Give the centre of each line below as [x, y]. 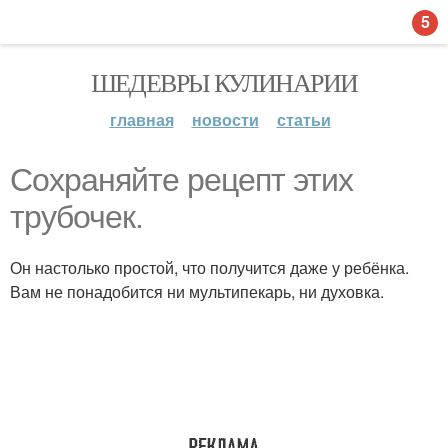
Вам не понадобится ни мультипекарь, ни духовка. [197, 291]
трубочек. [76, 217]
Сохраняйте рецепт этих [181, 180]
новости [225, 119]
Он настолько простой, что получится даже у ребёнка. [209, 267]
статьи [303, 119]
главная [141, 119]
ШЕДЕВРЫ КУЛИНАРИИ [224, 82]
